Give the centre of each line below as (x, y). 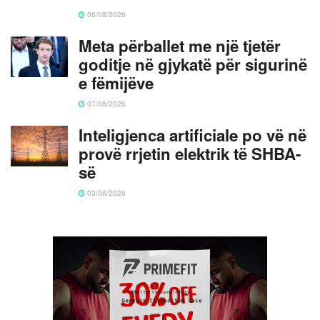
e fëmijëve (116, 82)
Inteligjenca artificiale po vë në (192, 135)
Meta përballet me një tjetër (180, 45)
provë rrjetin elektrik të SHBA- (190, 153)
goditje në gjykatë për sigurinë (193, 64)
